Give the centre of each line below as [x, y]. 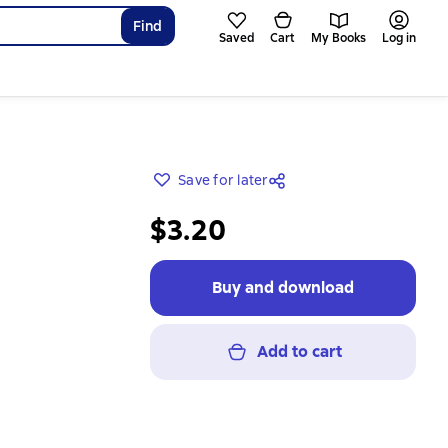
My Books [338, 38]
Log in [399, 38]
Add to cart [299, 351]
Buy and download [283, 287]
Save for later [223, 180]
